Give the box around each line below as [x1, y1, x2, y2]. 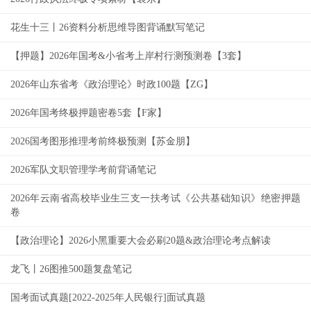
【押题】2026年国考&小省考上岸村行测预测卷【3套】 [10, 51, 246, 61]
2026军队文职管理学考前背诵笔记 [10, 165, 156, 175]
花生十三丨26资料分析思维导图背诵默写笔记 [10, 22, 205, 33]
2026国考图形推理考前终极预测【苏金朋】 [10, 136, 195, 146]
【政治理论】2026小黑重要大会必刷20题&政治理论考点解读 [10, 235, 271, 246]
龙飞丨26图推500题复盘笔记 [10, 264, 132, 274]
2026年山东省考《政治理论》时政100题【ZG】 [10, 79, 213, 90]
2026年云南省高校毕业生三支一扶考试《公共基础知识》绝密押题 [10, 193, 301, 203]
